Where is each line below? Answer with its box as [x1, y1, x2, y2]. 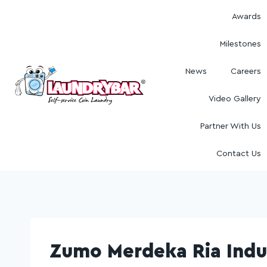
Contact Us [216, 150, 262, 158]
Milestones [220, 40, 262, 48]
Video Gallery [209, 95, 262, 103]
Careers [231, 67, 262, 76]
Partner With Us [200, 122, 262, 131]
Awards [232, 13, 262, 21]
